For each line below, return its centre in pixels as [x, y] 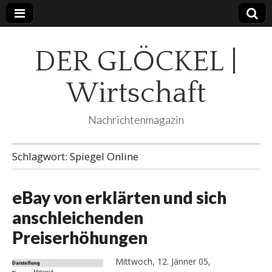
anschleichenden [78, 217]
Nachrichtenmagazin [136, 120]
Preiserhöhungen [80, 237]
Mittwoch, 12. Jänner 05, [163, 261]
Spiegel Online [104, 156]
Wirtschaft [136, 93]
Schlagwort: [41, 156]
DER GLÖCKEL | [136, 62]
